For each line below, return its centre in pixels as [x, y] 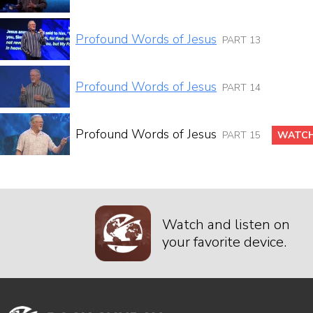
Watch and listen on [226, 225]
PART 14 [241, 87]
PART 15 [241, 135]
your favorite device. [224, 242]
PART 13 [241, 40]
